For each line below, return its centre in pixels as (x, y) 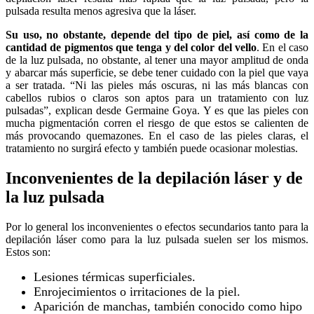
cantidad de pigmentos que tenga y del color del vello (131, 48)
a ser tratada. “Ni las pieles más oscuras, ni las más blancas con (157, 86)
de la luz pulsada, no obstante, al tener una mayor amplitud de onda (157, 60)
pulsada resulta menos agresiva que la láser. (101, 11)
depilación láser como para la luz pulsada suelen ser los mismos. (157, 239)
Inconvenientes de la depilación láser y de (154, 178)
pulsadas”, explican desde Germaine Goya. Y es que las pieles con (157, 111)
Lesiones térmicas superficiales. (115, 277)
